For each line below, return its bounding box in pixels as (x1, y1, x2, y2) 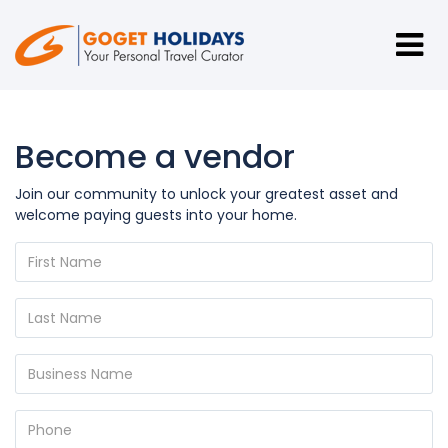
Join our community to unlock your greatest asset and (15, 184, 398, 204)
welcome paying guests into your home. (15, 205, 297, 225)
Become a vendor (15, 134, 295, 179)
